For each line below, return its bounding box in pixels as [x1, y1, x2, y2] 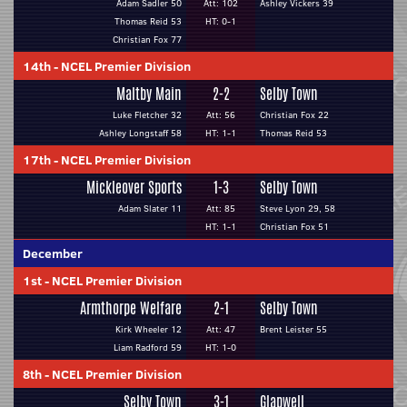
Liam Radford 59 [114, 341, 182, 354]
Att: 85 [206, 202, 235, 215]
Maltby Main [116, 84, 182, 104]
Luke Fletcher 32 [113, 108, 182, 122]
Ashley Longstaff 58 [99, 126, 182, 140]
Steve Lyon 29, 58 [260, 202, 335, 215]
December [23, 244, 83, 263]
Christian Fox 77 [113, 33, 182, 46]
